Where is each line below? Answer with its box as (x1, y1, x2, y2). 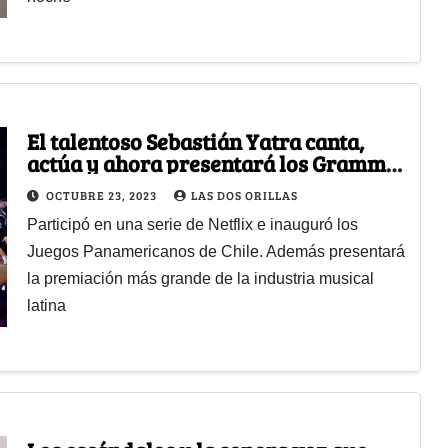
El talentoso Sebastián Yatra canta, (26, 125, 364, 156)
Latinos (26, 169, 101, 200)
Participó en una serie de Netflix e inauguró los (26, 215, 358, 233)
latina (26, 296, 66, 314)
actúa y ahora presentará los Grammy (26, 147, 399, 178)
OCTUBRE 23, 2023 (45, 186, 160, 203)
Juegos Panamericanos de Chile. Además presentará (26, 242, 405, 260)
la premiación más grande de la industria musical (26, 269, 374, 287)
